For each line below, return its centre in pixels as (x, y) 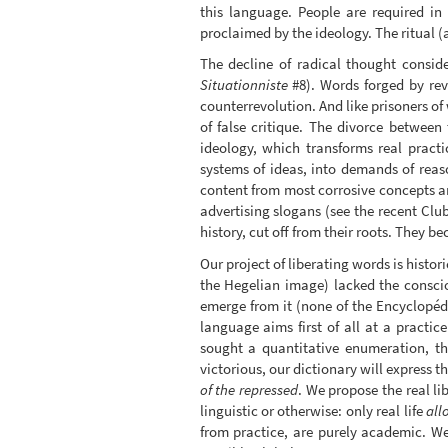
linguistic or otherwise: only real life (313, 410)
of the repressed (248, 389)
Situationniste (243, 85)
